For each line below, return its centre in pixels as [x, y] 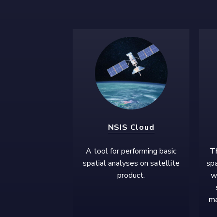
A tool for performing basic [131, 151]
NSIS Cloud [131, 127]
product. [131, 175]
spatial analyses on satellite [131, 163]
